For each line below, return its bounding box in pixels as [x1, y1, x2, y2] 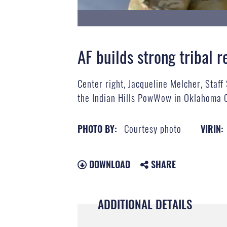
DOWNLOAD [86, 157, 130, 171]
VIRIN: [200, 122, 223, 135]
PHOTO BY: [77, 122, 117, 135]
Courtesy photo [124, 121, 181, 135]
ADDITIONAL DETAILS [97, 195, 192, 213]
